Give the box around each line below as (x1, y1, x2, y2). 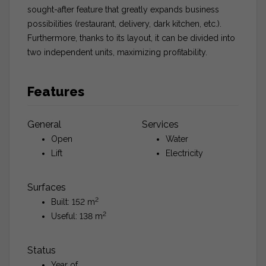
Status (27, 244, 56, 256)
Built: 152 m (51, 197, 95, 207)
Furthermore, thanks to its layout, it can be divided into (27, 33, 235, 43)
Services (142, 118, 179, 130)
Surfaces (27, 181, 66, 193)
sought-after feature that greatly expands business (27, 4, 219, 14)
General (27, 118, 61, 130)
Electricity (166, 148, 203, 158)
